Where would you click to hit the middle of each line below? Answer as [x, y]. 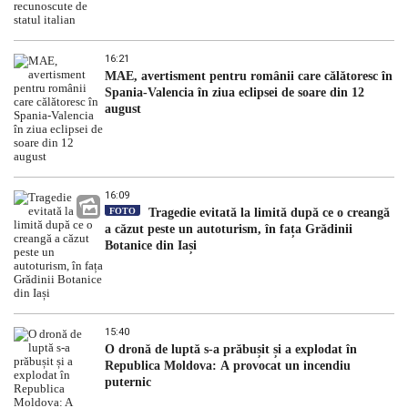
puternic [128, 382]
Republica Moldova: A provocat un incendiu [228, 366]
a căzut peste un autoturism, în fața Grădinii [229, 229]
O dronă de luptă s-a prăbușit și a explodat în [231, 350]
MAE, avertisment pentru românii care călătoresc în [249, 76]
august [123, 109]
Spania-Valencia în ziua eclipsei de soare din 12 [235, 93]
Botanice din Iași [151, 246]
